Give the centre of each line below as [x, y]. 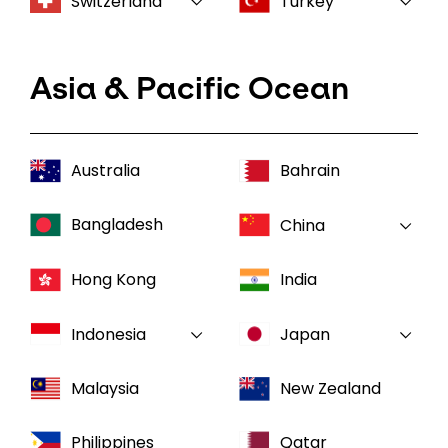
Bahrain [310, 170]
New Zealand [330, 388]
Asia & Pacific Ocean [189, 88]
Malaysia [105, 388]
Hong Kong [113, 279]
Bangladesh [117, 224]
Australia [105, 170]
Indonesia [108, 334]
